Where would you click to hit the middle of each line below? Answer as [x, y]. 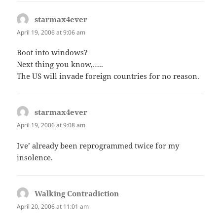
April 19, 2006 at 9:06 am [51, 33]
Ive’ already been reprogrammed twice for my [98, 145]
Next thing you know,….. [60, 64]
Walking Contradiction [77, 193]
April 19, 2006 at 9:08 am [51, 125]
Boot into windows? [53, 53]
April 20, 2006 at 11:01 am [53, 206]
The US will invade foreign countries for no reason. [108, 76]
